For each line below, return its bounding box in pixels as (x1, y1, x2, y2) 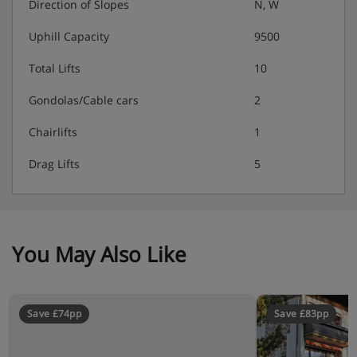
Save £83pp (274, 306, 328, 320)
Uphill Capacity (29, 28, 109, 44)
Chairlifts (29, 124, 77, 139)
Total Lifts (29, 60, 80, 76)
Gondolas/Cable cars (29, 92, 139, 108)
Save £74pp (27, 306, 81, 320)
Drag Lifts (29, 155, 80, 171)
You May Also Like (12, 239, 186, 269)
